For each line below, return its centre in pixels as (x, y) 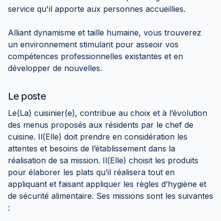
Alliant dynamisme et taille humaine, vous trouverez (105, 33)
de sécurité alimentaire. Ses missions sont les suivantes (110, 196)
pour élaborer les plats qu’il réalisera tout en (91, 172)
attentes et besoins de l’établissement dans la (92, 148)
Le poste (27, 96)
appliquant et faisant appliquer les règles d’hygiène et (107, 184)
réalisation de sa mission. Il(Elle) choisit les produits (103, 160)
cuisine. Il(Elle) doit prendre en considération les (98, 137)
